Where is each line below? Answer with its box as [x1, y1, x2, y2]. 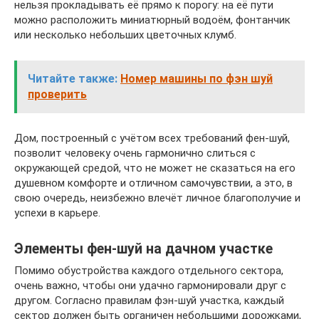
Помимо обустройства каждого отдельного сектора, [14, 264, 283, 277]
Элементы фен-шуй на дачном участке [14, 241, 273, 258]
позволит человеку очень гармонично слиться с [14, 147, 256, 159]
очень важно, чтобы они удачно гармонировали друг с [14, 279, 286, 292]
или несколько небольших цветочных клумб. [14, 28, 236, 41]
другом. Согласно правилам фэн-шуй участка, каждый [14, 294, 284, 307]
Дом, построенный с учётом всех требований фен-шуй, [14, 132, 290, 145]
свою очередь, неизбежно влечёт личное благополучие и [14, 192, 300, 204]
